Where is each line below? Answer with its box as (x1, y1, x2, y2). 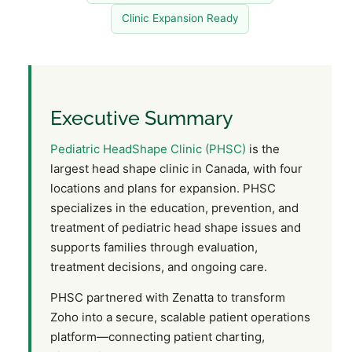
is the (246, 141, 280, 156)
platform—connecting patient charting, (50, 329, 265, 345)
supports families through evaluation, (50, 239, 258, 255)
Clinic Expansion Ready (121, 12, 239, 25)
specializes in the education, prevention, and (50, 200, 299, 215)
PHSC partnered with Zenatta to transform (50, 290, 285, 306)
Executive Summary (50, 105, 233, 130)
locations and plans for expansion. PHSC (50, 180, 276, 196)
